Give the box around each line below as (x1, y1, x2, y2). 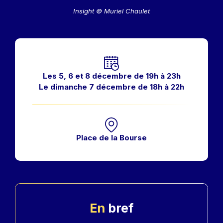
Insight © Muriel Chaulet (73, 6, 150, 15)
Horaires (32, 55, 65, 65)
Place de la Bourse (76, 132, 147, 142)
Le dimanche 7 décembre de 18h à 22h (39, 82, 184, 92)
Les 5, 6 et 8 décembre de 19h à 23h (42, 71, 181, 81)
